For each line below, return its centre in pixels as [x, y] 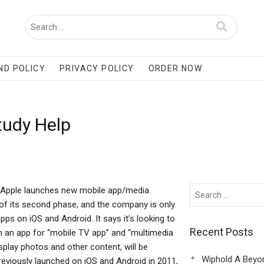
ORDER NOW [175, 68]
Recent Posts [221, 232]
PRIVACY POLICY [97, 68]
